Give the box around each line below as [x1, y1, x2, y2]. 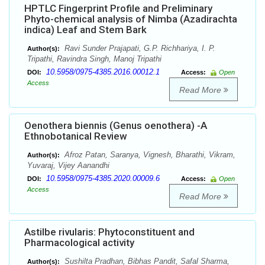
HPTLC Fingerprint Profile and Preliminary [24, 2, 212, 15]
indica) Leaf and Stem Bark [24, 24, 147, 36]
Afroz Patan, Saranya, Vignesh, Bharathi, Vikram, [62, 150, 235, 160]
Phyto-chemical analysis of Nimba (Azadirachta [24, 13, 237, 25]
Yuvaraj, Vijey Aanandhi [27, 161, 109, 170]
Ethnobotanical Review [24, 130, 127, 143]
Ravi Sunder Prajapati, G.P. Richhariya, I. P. [62, 44, 215, 53]
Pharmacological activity [24, 237, 134, 249]
